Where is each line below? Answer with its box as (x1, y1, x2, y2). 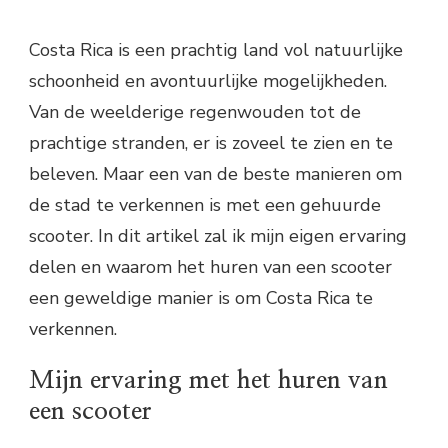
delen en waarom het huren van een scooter (29, 254, 392, 279)
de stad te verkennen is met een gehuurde (29, 192, 381, 217)
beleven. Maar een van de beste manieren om (29, 161, 402, 186)
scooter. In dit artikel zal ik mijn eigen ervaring (29, 223, 407, 248)
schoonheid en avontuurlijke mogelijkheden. (29, 68, 387, 93)
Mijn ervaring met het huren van (29, 367, 388, 393)
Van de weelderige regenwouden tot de (29, 99, 361, 124)
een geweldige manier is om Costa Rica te (29, 285, 373, 310)
